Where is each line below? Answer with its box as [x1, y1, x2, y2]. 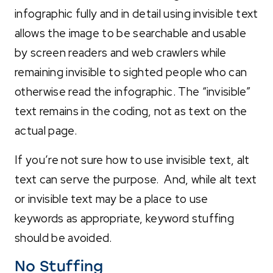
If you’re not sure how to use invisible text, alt [15, 152, 250, 168]
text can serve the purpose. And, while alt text [15, 171, 257, 187]
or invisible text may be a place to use [15, 191, 208, 207]
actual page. [15, 122, 77, 138]
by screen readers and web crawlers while [15, 44, 227, 60]
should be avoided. [15, 230, 115, 246]
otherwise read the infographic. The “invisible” [15, 83, 251, 99]
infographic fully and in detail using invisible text [15, 5, 258, 21]
